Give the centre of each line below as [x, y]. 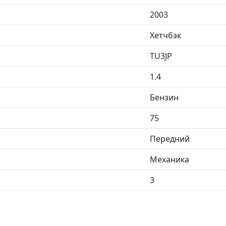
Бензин [164, 97]
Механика [169, 159]
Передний [170, 138]
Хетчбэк [165, 35]
